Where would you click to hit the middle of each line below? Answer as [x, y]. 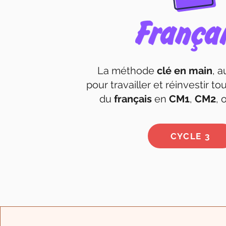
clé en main [185, 71]
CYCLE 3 [190, 136]
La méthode [127, 71]
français [133, 99]
